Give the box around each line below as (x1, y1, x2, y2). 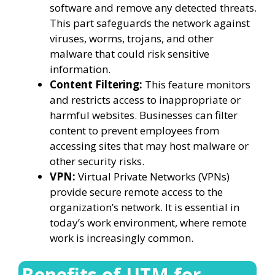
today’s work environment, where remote (50, 215, 247, 230)
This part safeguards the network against (50, 15, 250, 30)
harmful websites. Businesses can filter (50, 107, 238, 122)
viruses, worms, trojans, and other (50, 31, 214, 45)
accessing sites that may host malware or (50, 138, 249, 153)
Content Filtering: (50, 77, 142, 91)
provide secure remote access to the (50, 184, 223, 199)
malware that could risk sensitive (50, 46, 209, 61)
